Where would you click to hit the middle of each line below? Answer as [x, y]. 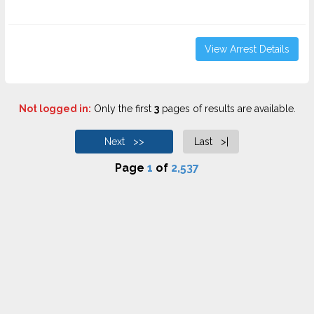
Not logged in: [55, 109]
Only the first [122, 109]
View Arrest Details [247, 49]
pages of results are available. [227, 109]
